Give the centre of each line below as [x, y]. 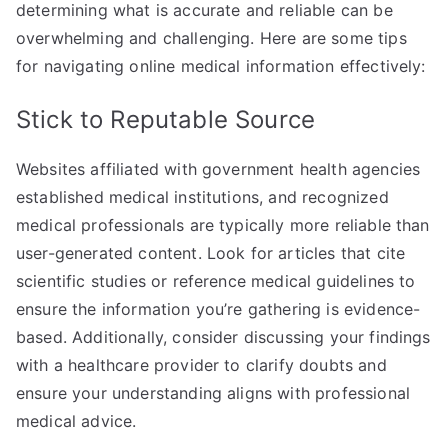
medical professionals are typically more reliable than [223, 225]
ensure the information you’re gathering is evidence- [218, 309]
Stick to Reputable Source [165, 120]
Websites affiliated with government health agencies [218, 169]
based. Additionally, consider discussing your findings [223, 337]
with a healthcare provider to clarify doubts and [201, 365]
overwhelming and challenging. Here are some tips [211, 38]
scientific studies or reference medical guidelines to [216, 281]
